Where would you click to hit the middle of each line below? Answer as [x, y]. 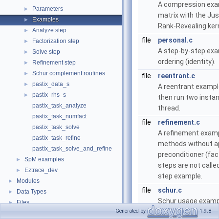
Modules [28, 181]
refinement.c [179, 122]
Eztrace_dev [41, 170]
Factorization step [56, 41]
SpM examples [44, 159]
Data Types [32, 192]
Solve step [46, 52]
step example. [180, 176]
